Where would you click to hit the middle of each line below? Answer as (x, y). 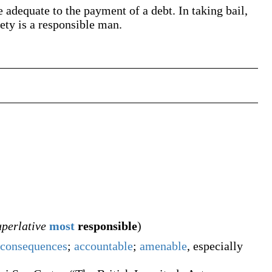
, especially (215, 246)
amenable (163, 246)
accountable (104, 246)
